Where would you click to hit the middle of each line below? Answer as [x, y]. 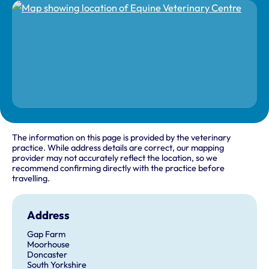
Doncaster [47, 254]
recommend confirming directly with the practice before [118, 168]
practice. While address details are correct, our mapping [118, 148]
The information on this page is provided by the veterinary [121, 138]
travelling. [31, 179]
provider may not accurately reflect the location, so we [115, 158]
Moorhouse [48, 244]
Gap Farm [46, 234]
